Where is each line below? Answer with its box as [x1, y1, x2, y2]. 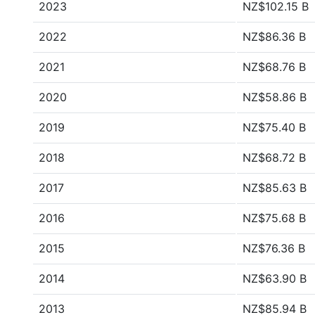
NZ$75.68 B [243, 211, 306, 225]
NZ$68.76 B [243, 60, 306, 74]
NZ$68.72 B [243, 150, 306, 165]
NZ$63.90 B [243, 271, 307, 285]
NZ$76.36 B [243, 241, 305, 255]
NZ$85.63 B [243, 181, 307, 195]
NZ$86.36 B [243, 30, 306, 44]
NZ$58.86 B [243, 90, 307, 104]
